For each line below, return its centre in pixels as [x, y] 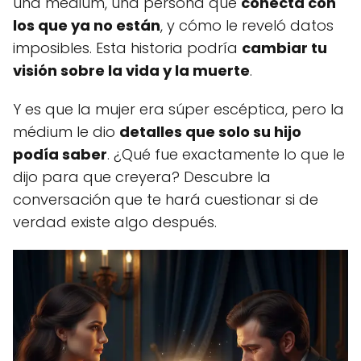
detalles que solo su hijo [210, 132]
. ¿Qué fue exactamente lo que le [226, 154]
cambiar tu [284, 48]
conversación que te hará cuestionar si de [166, 199]
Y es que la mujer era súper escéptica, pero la [178, 109]
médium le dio [66, 132]
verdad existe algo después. [115, 222]
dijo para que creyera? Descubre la [142, 177]
